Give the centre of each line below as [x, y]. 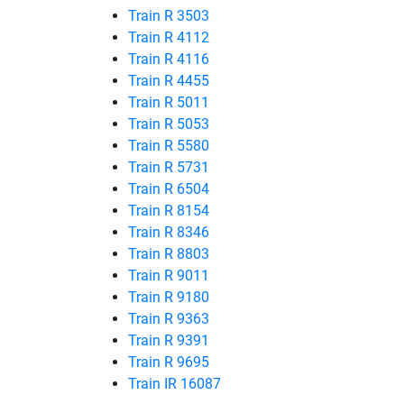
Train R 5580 [169, 146]
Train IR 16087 [174, 384]
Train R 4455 [169, 81]
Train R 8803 [169, 254]
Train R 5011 [169, 102]
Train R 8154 [169, 211]
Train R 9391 [169, 340]
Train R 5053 [169, 124]
